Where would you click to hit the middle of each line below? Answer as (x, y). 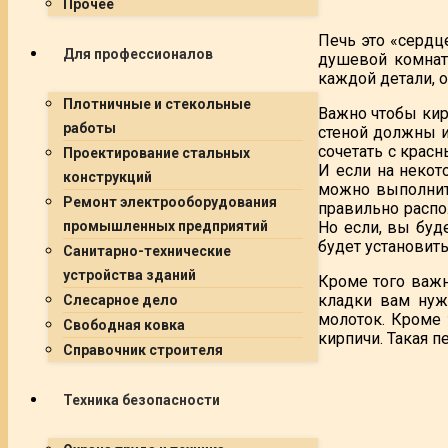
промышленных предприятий (165, 226)
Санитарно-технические (147, 251)
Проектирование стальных (156, 153)
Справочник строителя (143, 350)
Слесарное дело (120, 300)
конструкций (107, 177)
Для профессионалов (138, 54)
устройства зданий (129, 275)
